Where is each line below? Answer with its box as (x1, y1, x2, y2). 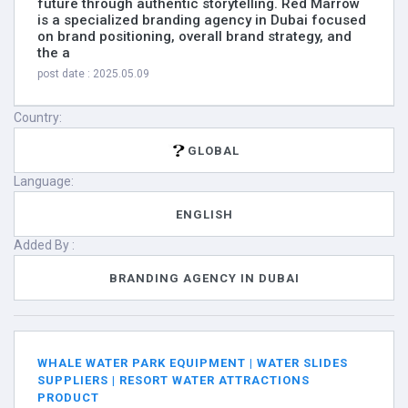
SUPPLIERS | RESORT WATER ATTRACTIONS (37, 373, 310, 387)
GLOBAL (188, 143, 240, 158)
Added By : (14, 238, 75, 252)
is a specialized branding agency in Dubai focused (37, 12, 366, 28)
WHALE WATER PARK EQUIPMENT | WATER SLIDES (37, 356, 348, 370)
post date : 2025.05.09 (37, 67, 149, 80)
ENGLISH (175, 207, 233, 221)
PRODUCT (37, 391, 99, 404)
